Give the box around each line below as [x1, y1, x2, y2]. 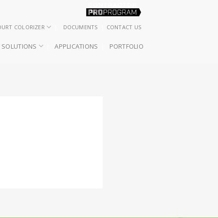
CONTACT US [106, 23, 141, 31]
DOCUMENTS [63, 23, 98, 31]
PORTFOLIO [109, 41, 144, 51]
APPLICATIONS [54, 41, 98, 51]
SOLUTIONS [1, 41, 37, 51]
